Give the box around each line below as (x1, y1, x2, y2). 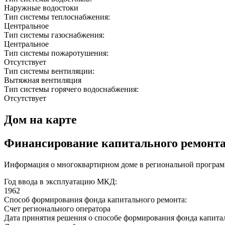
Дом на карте (4, 113, 77, 127)
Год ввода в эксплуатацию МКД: (4, 177, 117, 186)
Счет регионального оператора (4, 204, 110, 213)
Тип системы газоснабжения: (4, 31, 106, 40)
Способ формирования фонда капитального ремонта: (4, 195, 187, 204)
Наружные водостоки (4, 4, 78, 13)
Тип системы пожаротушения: (4, 49, 110, 58)
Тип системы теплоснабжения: (4, 13, 112, 22)
